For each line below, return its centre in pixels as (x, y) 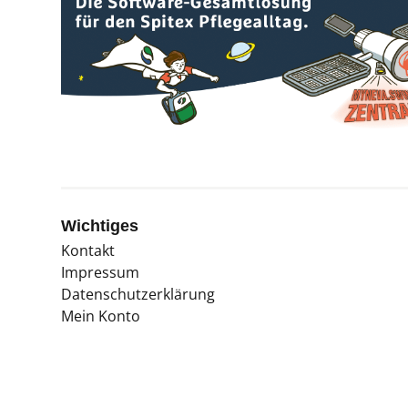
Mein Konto (101, 316)
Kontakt (88, 251)
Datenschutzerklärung (138, 295)
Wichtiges (100, 226)
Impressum (100, 273)
